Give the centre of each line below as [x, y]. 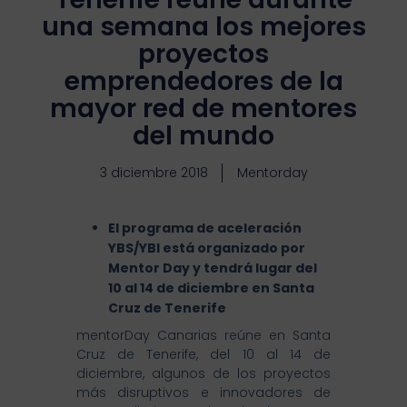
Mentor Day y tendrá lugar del [213, 268]
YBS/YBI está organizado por [207, 248]
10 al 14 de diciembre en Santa [211, 288]
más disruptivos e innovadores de [203, 392]
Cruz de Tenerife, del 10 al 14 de [203, 354]
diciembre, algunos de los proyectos [203, 373]
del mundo [203, 136]
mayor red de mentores [203, 109]
